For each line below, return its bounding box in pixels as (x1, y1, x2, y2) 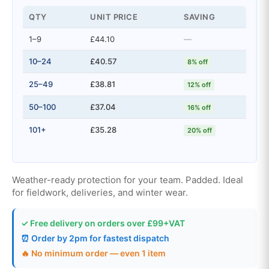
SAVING (184, 11, 216, 22)
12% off (187, 80, 211, 89)
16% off (187, 103, 211, 112)
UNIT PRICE (90, 11, 138, 22)
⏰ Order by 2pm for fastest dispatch (21, 232, 169, 243)
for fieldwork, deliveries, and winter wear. (12, 186, 188, 198)
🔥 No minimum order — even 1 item (21, 247, 166, 258)
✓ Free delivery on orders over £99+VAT (21, 217, 185, 228)
